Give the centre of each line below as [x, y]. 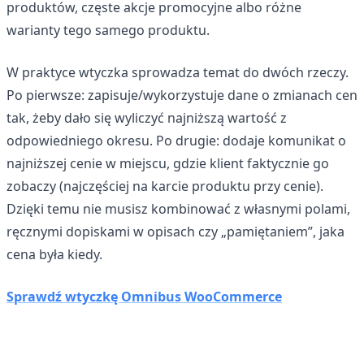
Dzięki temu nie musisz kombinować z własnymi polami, [178, 208]
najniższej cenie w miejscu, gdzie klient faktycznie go [168, 163]
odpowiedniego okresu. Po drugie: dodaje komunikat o [176, 140]
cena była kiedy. [54, 254]
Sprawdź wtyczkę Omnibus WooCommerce [144, 296]
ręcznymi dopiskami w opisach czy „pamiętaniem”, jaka [175, 231]
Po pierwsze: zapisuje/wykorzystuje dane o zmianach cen [182, 95]
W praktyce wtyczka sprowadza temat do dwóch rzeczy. [178, 72]
